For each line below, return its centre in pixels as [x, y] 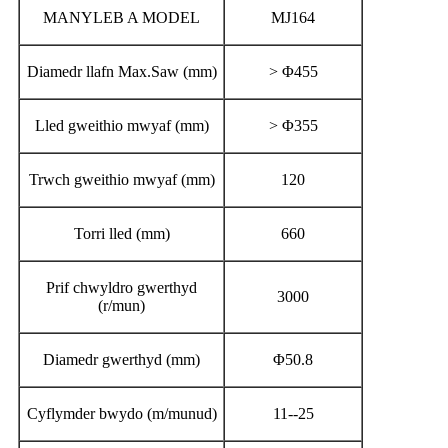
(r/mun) [121, 305]
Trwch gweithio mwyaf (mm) [121, 179]
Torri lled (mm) [121, 233]
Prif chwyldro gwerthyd [121, 287]
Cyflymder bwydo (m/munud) [121, 413]
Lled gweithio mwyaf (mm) [121, 125]
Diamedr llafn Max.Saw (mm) [121, 71]
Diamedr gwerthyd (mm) [121, 359]
